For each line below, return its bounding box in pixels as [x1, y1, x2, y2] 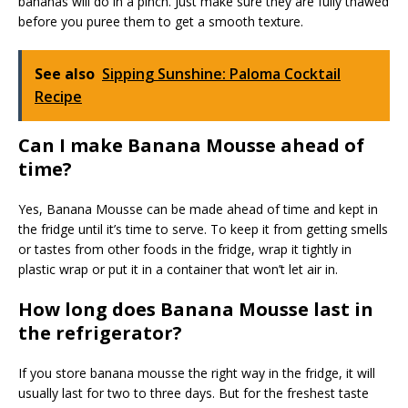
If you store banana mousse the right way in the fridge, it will [18, 364, 375, 382]
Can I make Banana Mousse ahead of [18, 133, 364, 158]
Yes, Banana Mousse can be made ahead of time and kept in [18, 200, 378, 219]
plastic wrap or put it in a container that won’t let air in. [18, 260, 338, 279]
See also [35, 64, 95, 85]
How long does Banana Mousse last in [18, 297, 373, 322]
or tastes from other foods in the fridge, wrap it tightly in [18, 240, 352, 259]
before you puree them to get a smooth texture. [18, 13, 303, 31]
